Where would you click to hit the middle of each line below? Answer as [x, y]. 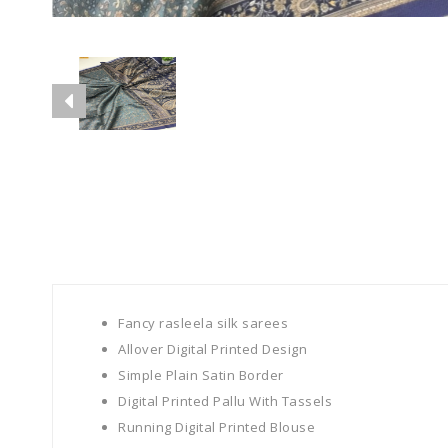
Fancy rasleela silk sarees [203, 323]
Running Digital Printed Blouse [216, 427]
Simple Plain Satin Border [201, 375]
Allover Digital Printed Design [212, 349]
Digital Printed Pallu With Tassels [225, 401]
